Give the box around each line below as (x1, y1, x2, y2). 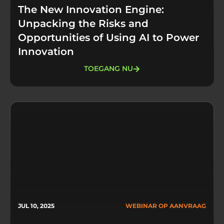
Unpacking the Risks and (18, 17, 148, 29)
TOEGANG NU (84, 64, 133, 73)
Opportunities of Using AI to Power (18, 31, 199, 43)
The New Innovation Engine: (18, 3, 164, 15)
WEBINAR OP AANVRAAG (125, 201, 206, 209)
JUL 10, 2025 (18, 201, 54, 209)
